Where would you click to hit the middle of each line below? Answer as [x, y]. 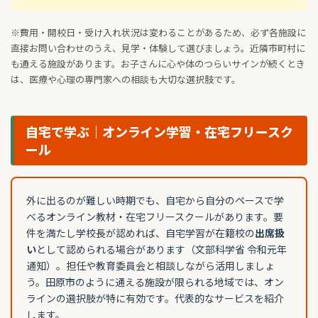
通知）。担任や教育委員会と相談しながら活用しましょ [150, 266]
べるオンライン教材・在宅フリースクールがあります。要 [155, 217]
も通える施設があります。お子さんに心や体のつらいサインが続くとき [158, 64]
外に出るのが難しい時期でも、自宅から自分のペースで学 [155, 201]
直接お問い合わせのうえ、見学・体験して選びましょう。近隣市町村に [158, 48]
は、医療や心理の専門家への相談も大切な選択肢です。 [126, 79]
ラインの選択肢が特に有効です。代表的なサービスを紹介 [155, 298]
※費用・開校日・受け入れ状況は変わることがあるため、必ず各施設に [158, 33]
